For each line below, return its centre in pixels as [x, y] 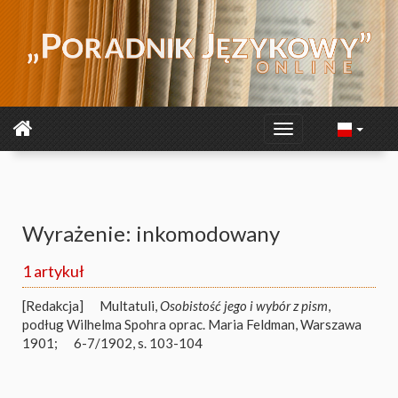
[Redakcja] [53, 306]
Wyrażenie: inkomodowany [151, 233]
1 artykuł [53, 271]
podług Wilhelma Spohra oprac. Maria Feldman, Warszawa [192, 324]
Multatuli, [130, 306]
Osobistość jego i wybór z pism [244, 306]
